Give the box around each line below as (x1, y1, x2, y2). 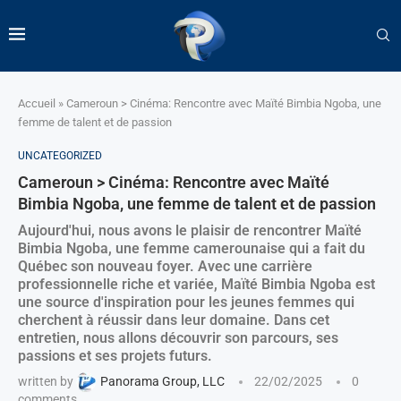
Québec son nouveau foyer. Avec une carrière (18, 257, 312, 275)
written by (18, 373, 76, 388)
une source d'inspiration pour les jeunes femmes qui (18, 293, 354, 311)
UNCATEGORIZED (18, 149, 102, 162)
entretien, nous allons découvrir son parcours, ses (18, 328, 338, 346)
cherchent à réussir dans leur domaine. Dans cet (18, 311, 329, 328)
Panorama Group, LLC (100, 373, 225, 388)
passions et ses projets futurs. (18, 346, 212, 364)
